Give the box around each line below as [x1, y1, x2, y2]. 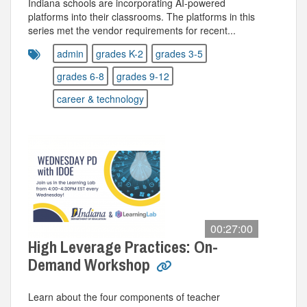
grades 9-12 [116, 69, 169, 83]
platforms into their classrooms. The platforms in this [28, 10, 255, 23]
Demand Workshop [28, 254, 153, 275]
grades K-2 [96, 47, 143, 60]
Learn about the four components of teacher [28, 290, 220, 304]
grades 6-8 [57, 69, 104, 83]
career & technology [57, 92, 144, 106]
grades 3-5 [156, 47, 203, 60]
